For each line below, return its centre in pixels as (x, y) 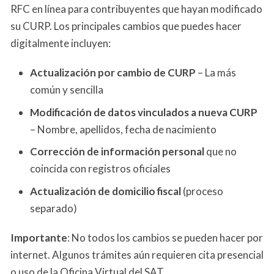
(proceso (202, 191)
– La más (216, 73)
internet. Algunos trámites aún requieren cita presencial (137, 254)
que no (220, 152)
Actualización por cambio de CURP (113, 73)
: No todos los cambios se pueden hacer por (165, 237)
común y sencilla (67, 90)
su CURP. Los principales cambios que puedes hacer (126, 26)
